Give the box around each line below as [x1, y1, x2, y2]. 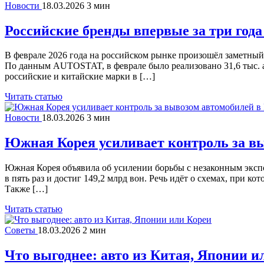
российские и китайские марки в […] [5, 71, 155, 82]
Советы [5, 225, 38, 236]
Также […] [5, 184, 48, 194]
